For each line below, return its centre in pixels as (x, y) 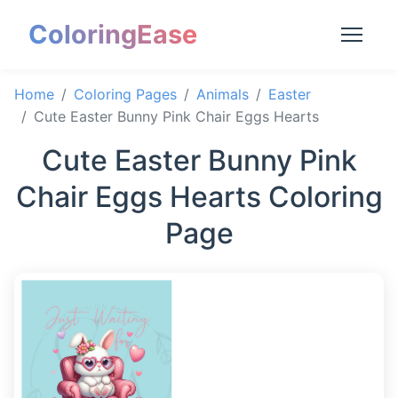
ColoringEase (113, 34)
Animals (223, 94)
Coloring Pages (125, 94)
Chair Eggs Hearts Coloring (199, 197)
